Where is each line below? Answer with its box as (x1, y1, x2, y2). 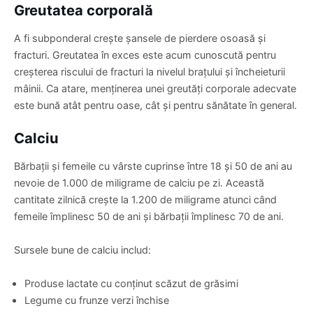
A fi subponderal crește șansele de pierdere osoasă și (14, 31, 265, 44)
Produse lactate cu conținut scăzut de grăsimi (24, 277, 238, 289)
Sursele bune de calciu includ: (14, 243, 151, 256)
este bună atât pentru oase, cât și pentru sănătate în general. (14, 99, 297, 111)
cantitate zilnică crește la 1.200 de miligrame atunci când (14, 193, 277, 205)
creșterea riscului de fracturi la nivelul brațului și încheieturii (14, 65, 285, 78)
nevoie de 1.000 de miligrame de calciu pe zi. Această (14, 176, 264, 189)
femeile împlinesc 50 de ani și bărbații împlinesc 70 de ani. (14, 210, 284, 222)
